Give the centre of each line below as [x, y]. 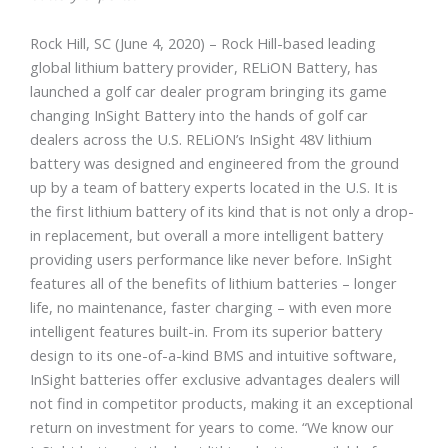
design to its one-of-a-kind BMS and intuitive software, [213, 355]
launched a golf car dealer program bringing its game [208, 91]
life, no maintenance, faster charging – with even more [211, 307]
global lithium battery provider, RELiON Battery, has [204, 67]
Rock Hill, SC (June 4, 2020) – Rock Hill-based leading [203, 43]
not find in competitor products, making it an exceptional [221, 403]
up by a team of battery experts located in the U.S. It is [214, 187]
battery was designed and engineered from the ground [214, 163]
